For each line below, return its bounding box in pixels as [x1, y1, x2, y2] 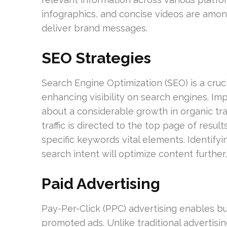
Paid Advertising [42, 175, 160, 193]
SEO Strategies [42, 49, 151, 67]
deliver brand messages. [42, 23, 147, 33]
